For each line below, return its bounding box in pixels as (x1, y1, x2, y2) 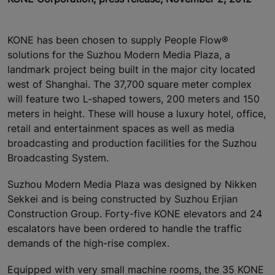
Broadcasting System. (7, 152, 109, 165)
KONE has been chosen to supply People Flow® (7, 34, 228, 47)
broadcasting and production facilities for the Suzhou (7, 137, 257, 150)
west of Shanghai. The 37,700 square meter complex (7, 78, 252, 91)
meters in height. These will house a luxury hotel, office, (7, 107, 266, 120)
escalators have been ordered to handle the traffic (7, 222, 242, 235)
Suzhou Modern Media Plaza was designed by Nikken (7, 178, 257, 191)
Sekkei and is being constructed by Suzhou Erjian (7, 193, 238, 206)
